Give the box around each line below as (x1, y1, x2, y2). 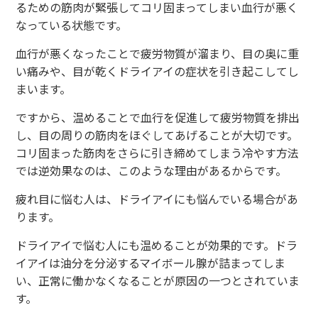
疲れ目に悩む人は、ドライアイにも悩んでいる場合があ (16, 190, 299, 207)
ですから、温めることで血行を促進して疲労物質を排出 (16, 108, 300, 126)
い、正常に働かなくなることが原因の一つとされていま (16, 271, 300, 289)
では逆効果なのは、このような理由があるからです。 (16, 161, 287, 179)
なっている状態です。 (16, 16, 128, 33)
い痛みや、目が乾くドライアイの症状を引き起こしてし (16, 62, 300, 79)
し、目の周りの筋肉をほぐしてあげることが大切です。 (16, 126, 299, 143)
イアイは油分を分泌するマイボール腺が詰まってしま (16, 253, 286, 271)
